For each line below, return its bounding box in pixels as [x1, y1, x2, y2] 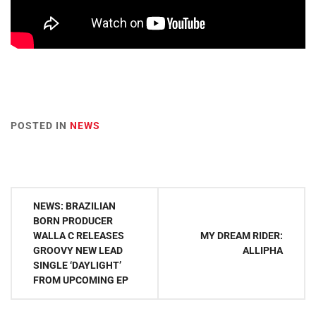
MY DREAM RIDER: [200, 230, 283, 241]
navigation [10, 212, 74, 237]
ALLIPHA [243, 245, 283, 256]
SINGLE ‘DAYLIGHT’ [33, 260, 121, 271]
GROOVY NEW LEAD [33, 245, 123, 256]
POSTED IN [11, 120, 70, 131]
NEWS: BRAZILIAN [33, 200, 116, 212]
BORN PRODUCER [33, 215, 113, 226]
